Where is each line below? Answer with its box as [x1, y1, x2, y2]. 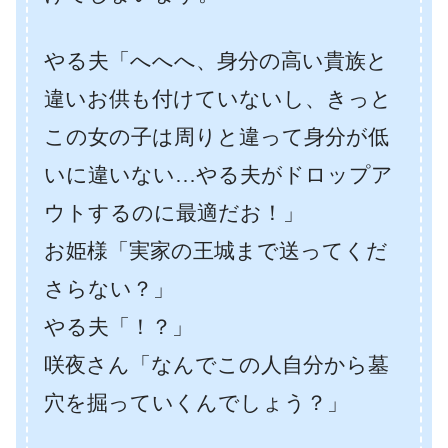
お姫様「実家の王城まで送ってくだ [44, 239, 388, 263]
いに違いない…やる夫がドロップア [44, 163, 393, 187]
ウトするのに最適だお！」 [44, 201, 304, 225]
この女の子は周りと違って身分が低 [44, 125, 389, 149]
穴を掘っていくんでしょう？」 [44, 391, 348, 415]
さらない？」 [44, 277, 174, 301]
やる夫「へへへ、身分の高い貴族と [44, 49, 388, 73]
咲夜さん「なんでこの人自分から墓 [44, 353, 389, 377]
